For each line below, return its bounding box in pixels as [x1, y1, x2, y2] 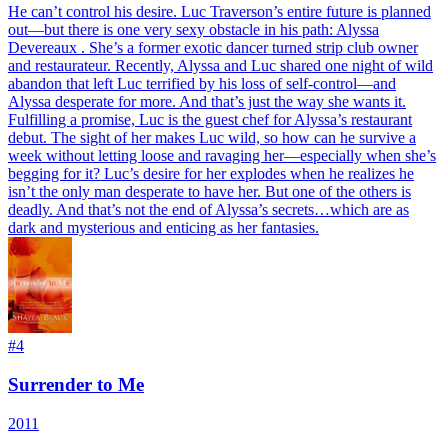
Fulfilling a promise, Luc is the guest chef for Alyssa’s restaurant [8, 111, 412, 129]
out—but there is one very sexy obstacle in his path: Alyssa [8, 21, 379, 39]
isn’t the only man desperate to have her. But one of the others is [8, 183, 411, 201]
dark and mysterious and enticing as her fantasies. [8, 219, 319, 237]
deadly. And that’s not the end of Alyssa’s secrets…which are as [8, 201, 409, 219]
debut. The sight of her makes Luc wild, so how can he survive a [8, 129, 416, 147]
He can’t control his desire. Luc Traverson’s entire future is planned [8, 3, 431, 21]
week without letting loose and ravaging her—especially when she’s [8, 147, 436, 165]
